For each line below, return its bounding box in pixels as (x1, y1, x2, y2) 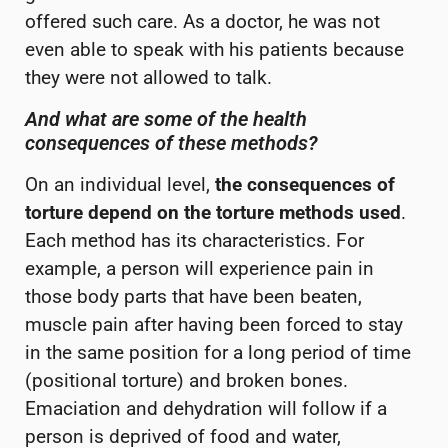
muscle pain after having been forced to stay (25, 312, 403, 336)
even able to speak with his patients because (25, 38, 404, 62)
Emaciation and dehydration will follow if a (25, 396, 387, 420)
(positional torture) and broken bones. (25, 368, 348, 392)
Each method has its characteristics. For (25, 228, 364, 252)
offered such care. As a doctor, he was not (25, 10, 380, 34)
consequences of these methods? (25, 130, 323, 155)
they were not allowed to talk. (25, 66, 277, 90)
